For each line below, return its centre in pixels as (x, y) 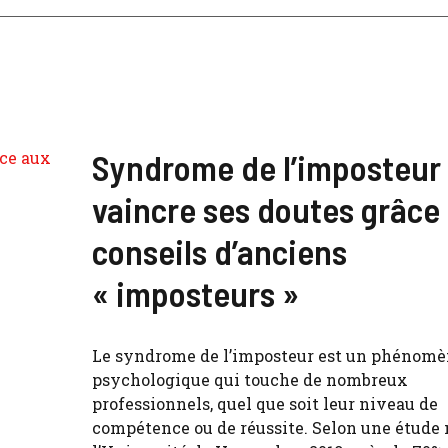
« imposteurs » (195, 293)
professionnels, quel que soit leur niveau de (265, 403)
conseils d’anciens (219, 251)
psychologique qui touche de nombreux (250, 379)
